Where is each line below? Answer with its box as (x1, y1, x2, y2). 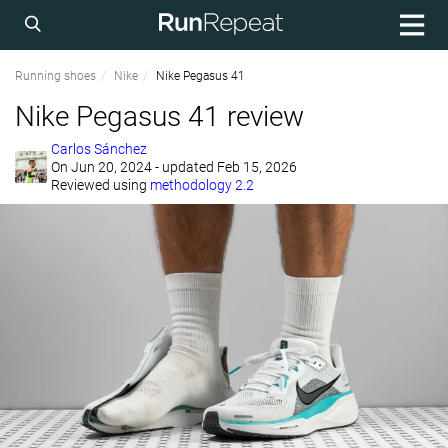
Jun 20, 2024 (71, 159, 155, 175)
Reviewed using (51, 177, 150, 193)
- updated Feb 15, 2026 (155, 159, 297, 175)
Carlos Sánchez (51, 141, 147, 157)
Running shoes (15, 69, 96, 83)
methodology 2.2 (150, 177, 254, 193)
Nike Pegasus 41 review (15, 100, 304, 133)
